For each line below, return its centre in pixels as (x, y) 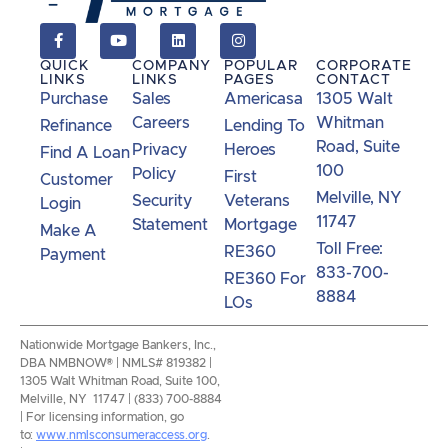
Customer (76, 179)
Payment (73, 254)
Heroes (250, 149)
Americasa (263, 98)
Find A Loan (85, 152)
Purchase (74, 98)
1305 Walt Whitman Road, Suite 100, (120, 380)
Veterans (257, 200)
